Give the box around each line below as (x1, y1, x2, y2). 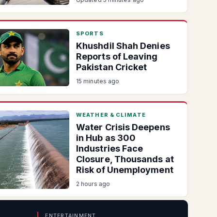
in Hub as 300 (76, 133, 136, 143)
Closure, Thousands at (76, 154, 174, 164)
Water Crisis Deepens (76, 122, 170, 132)
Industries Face (76, 143, 143, 154)
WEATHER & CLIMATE (76, 111, 146, 118)
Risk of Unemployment (76, 165, 173, 175)
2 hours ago (76, 180, 110, 187)
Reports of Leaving (76, 51, 158, 62)
